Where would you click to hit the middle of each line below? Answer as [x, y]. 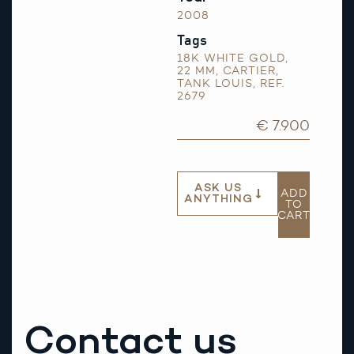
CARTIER [249, 71]
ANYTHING [218, 198]
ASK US [218, 187]
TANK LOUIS [215, 83]
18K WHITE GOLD [231, 58]
